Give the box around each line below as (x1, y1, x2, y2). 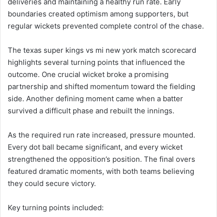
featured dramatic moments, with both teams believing (8, 166, 194, 176)
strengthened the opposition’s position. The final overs (8, 154, 195, 164)
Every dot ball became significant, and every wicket (8, 142, 183, 152)
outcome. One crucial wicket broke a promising (8, 69, 169, 79)
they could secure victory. (8, 178, 96, 188)
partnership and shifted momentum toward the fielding (8, 81, 195, 91)
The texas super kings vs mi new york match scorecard (8, 45, 196, 55)
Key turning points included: (8, 202, 104, 212)
